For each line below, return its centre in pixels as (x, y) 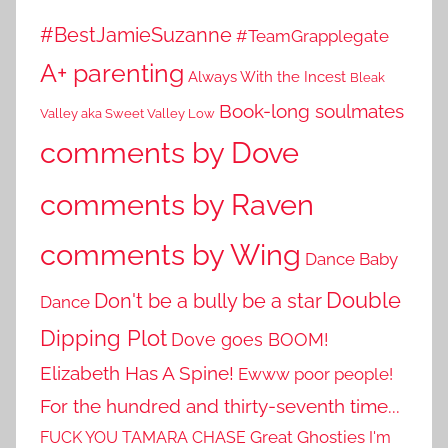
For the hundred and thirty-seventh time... (220, 406)
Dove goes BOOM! (250, 340)
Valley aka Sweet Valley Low (127, 114)
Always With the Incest (267, 77)
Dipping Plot (103, 338)
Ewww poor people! (315, 374)
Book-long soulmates (311, 111)
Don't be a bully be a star (208, 301)
